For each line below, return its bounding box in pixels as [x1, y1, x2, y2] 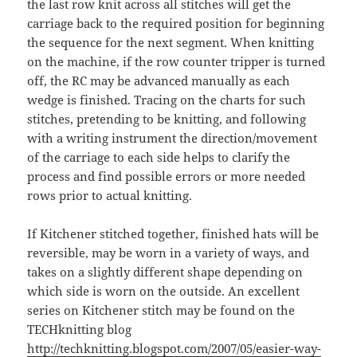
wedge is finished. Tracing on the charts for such [27, 92, 307, 108]
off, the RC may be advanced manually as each [27, 73, 291, 89]
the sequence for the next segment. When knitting [27, 34, 315, 51]
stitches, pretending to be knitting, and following [27, 111, 307, 127]
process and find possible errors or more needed [27, 168, 306, 185]
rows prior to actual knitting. [27, 187, 193, 204]
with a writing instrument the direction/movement [27, 130, 318, 147]
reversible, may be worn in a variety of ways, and [27, 245, 310, 261]
